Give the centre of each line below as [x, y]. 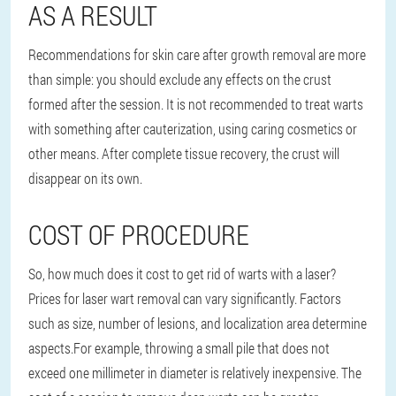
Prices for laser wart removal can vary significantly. [164, 298]
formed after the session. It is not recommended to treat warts [196, 104]
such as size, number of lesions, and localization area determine [198, 323]
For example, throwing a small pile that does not [202, 348]
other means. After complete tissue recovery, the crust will [184, 153]
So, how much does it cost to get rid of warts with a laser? [182, 274]
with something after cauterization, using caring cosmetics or [193, 129]
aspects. [51, 348]
